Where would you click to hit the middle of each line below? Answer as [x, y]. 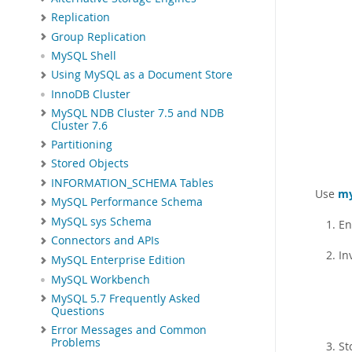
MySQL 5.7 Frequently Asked [126, 298]
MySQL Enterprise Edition [118, 260]
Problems [76, 342]
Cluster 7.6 [79, 125]
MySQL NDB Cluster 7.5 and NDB [137, 113]
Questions [78, 311]
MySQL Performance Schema [127, 202]
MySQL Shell [84, 56]
